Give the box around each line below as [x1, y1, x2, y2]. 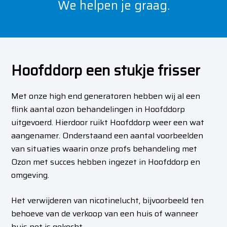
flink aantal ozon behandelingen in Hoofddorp [11, 103, 185, 116]
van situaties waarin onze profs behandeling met [11, 142, 198, 156]
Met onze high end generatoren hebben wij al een [11, 90, 201, 103]
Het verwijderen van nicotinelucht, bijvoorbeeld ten [11, 194, 204, 207]
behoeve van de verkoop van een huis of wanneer [11, 207, 199, 220]
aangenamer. [11, 129, 63, 142]
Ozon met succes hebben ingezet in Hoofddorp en [11, 156, 201, 169]
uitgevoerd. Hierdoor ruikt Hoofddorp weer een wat [11, 116, 205, 129]
